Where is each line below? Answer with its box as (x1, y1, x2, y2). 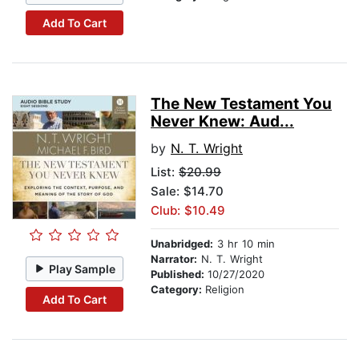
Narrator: (151, 252, 197, 266)
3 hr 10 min (213, 237, 275, 251)
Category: (151, 283, 205, 296)
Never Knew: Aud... (151, 112, 294, 131)
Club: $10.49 (151, 203, 225, 219)
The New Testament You (151, 95, 332, 114)
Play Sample (49, 261, 116, 276)
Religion (205, 283, 244, 296)
